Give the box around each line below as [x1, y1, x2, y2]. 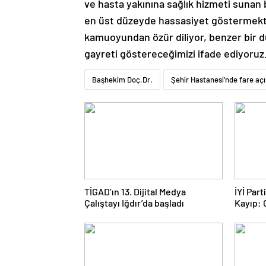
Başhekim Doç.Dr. [92, 75, 153, 85]
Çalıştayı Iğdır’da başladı [84, 197, 184, 209]
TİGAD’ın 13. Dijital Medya [84, 186, 186, 198]
